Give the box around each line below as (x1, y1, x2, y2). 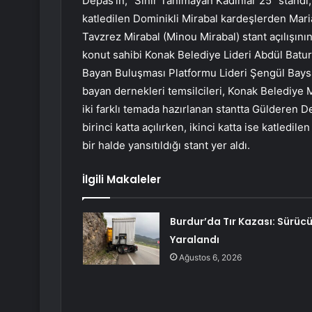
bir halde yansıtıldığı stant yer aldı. (82, 139, 250, 153)
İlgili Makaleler (82, 172, 161, 187)
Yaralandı (169, 233, 219, 247)
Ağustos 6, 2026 (178, 252, 242, 263)
